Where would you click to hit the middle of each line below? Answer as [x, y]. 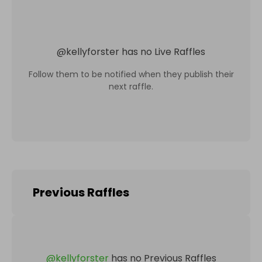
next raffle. [131, 86]
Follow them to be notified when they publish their [131, 74]
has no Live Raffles [163, 51]
